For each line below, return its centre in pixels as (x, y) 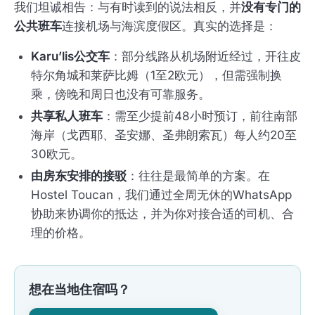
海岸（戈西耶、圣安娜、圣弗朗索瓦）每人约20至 (164, 135)
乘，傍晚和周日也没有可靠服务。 (121, 95)
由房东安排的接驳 (79, 176)
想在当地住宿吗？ (79, 290)
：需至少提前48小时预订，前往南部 (200, 116)
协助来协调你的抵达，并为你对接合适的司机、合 (162, 214)
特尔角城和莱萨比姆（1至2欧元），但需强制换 (156, 76)
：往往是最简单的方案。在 (198, 176)
